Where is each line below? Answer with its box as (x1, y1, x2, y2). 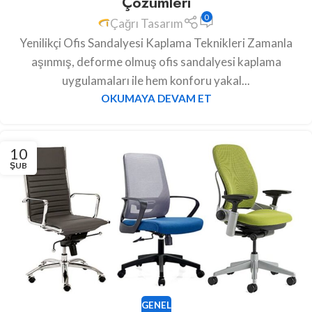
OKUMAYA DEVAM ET (100, 92, 212, 105)
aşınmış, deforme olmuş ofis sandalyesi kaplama (31, 54, 281, 70)
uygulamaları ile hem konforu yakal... (62, 73, 250, 88)
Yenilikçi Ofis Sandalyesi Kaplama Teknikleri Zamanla (19, 36, 292, 51)
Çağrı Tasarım (110, 15, 184, 31)
